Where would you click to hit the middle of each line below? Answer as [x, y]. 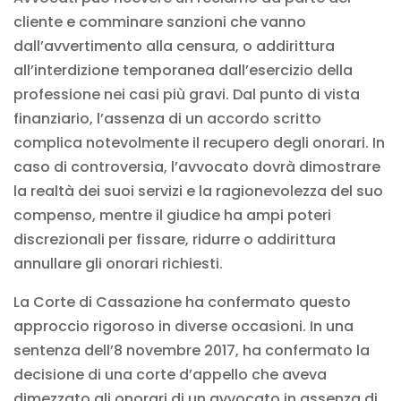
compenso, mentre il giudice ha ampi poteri [172, 215]
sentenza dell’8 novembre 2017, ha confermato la [192, 350]
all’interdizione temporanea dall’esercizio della [183, 70]
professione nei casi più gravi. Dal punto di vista [187, 94]
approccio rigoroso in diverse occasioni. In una [183, 326]
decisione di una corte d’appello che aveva [170, 374]
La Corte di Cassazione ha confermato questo [182, 302]
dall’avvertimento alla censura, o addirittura [174, 46]
